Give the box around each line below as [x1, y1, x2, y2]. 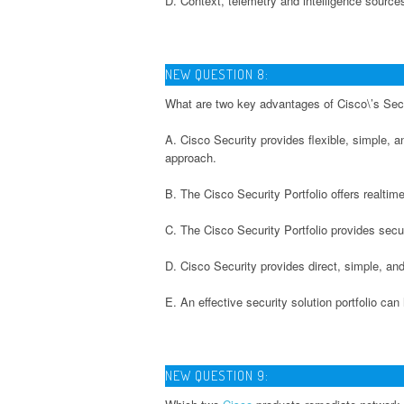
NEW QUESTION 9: [165, 366, 269, 384]
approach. [165, 148, 216, 166]
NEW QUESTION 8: [165, 65, 269, 83]
